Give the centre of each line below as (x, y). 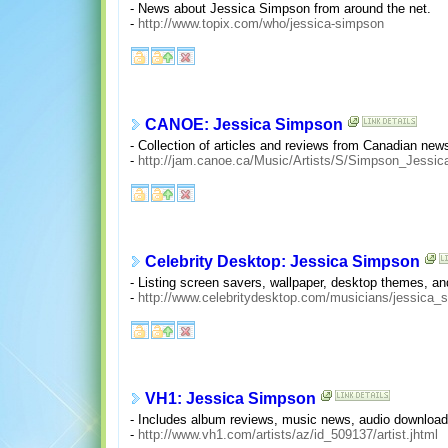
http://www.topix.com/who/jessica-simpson (260, 23)
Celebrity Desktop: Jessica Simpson (282, 262)
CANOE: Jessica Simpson (243, 125)
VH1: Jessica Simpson (230, 399)
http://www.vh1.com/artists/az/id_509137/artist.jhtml (287, 434)
